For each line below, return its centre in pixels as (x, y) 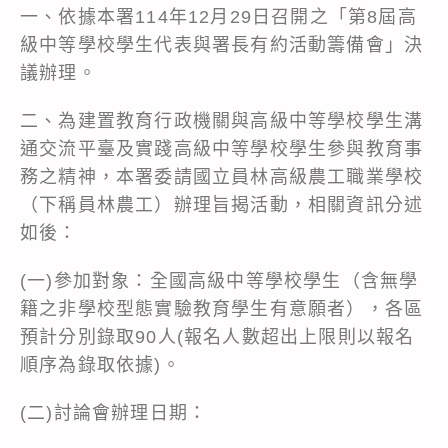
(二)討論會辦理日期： (114, 412)
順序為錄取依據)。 (100, 364)
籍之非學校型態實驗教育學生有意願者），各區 (222, 308)
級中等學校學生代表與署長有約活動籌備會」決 (222, 44)
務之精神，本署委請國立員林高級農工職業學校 (222, 176)
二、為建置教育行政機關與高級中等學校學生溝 (222, 120)
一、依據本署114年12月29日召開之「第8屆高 (218, 16)
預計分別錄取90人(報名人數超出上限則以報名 (217, 336)
